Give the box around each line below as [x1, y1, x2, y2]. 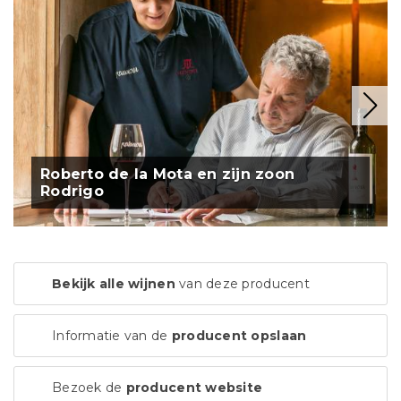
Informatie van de [52, 328, 172, 345]
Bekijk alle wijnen [52, 276, 175, 293]
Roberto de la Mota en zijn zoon [40, 166, 295, 183]
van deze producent [175, 276, 310, 293]
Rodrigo [40, 183, 104, 200]
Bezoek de [52, 380, 126, 397]
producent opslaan [171, 328, 307, 345]
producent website [125, 380, 263, 397]
